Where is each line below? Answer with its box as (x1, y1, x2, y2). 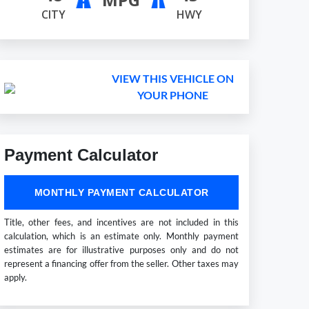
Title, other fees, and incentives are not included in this (4, 217, 239, 228)
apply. (4, 272, 27, 283)
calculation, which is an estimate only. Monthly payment (4, 230, 239, 241)
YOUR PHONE (137, 88, 208, 101)
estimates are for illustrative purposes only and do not (4, 244, 239, 255)
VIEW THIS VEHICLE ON (111, 72, 234, 85)
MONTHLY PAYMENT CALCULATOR (34, 187, 209, 198)
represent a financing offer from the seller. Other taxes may (4, 258, 239, 269)
